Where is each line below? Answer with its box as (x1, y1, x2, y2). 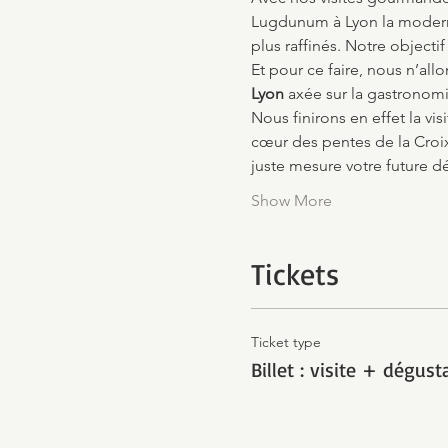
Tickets (250, 255, 339, 292)
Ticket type (250, 333, 321, 351)
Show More (250, 191, 332, 210)
